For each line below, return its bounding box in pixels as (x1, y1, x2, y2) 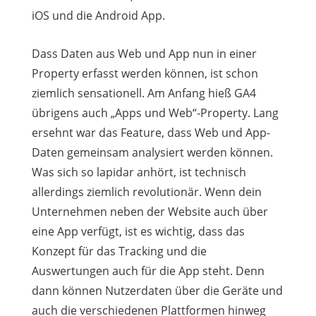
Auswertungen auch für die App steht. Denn (31, 262, 265, 279)
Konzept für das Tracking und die (31, 243, 207, 259)
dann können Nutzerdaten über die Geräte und (31, 282, 283, 298)
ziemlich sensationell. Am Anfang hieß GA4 (31, 85, 256, 101)
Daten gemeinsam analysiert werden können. (31, 144, 273, 160)
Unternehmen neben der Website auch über (31, 203, 268, 219)
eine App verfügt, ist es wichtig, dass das (31, 223, 245, 239)
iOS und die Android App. (31, 7, 165, 23)
